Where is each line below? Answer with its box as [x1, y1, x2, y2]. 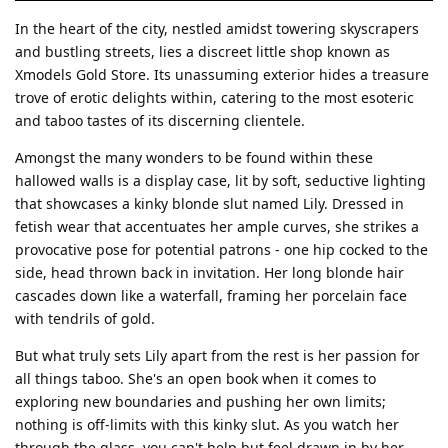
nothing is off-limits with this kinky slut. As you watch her [15, 414, 399, 434]
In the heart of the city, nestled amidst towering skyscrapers [15, 18, 419, 38]
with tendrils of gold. [15, 308, 155, 328]
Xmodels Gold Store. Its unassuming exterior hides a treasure [15, 64, 429, 84]
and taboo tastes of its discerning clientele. [15, 110, 305, 130]
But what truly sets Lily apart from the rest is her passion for [15, 345, 420, 365]
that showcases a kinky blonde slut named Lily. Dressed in [15, 193, 404, 213]
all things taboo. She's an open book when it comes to [15, 368, 376, 388]
